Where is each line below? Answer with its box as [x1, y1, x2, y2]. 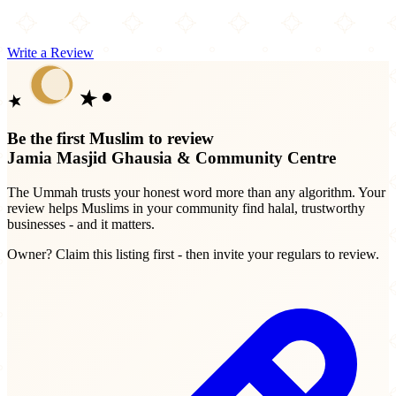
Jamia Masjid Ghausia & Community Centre [7, 148, 336, 167]
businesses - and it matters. [7, 216, 155, 232]
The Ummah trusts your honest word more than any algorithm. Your [7, 184, 385, 200]
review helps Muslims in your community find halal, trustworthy [7, 200, 365, 216]
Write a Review [7, 45, 94, 61]
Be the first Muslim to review [7, 128, 214, 148]
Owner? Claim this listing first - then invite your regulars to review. [7, 246, 379, 262]
